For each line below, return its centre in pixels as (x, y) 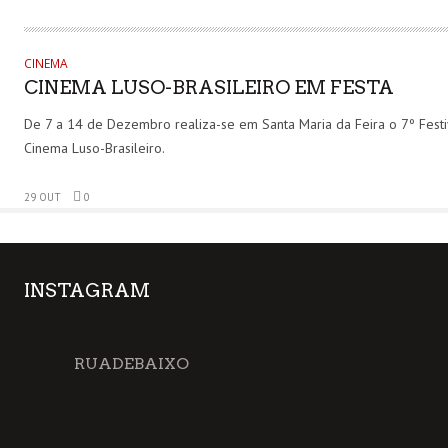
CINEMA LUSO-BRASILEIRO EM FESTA (209, 87)
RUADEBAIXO (131, 363)
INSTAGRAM (87, 290)
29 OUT (42, 196)
